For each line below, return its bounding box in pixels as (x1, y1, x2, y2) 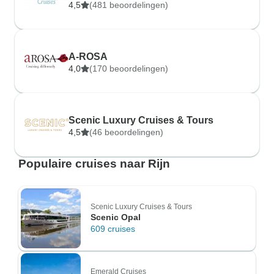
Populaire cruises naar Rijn (18, 157, 170, 170)
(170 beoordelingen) (89, 64, 168, 73)
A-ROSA (68, 51, 108, 62)
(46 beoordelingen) (89, 127, 163, 137)
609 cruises (91, 224, 135, 234)
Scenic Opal (91, 212, 141, 222)
